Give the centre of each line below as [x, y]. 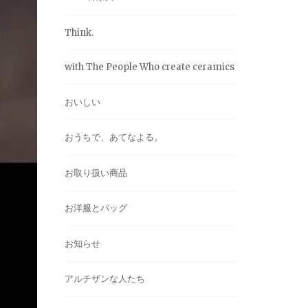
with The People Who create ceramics [150, 67]
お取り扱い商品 [96, 173]
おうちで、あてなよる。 [114, 137]
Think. [79, 32]
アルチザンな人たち [105, 279]
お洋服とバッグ [96, 208]
